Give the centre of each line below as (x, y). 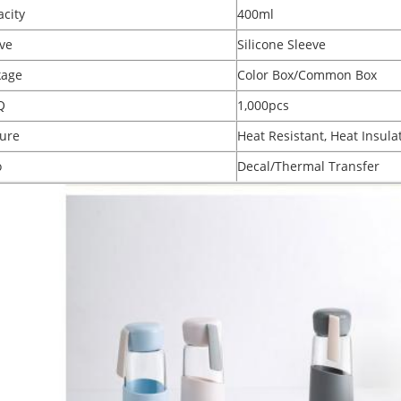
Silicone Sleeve (281, 44)
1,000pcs (263, 105)
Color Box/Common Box (307, 75)
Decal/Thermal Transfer (308, 166)
